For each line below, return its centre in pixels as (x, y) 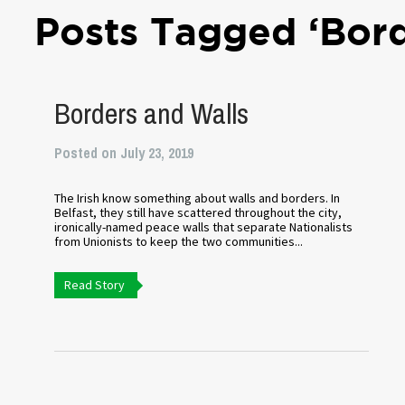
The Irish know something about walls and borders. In (198, 198)
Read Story (95, 285)
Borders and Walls (152, 113)
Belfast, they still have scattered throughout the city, (198, 212)
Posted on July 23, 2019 (124, 153)
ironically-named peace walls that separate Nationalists (204, 227)
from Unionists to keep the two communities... (179, 241)
